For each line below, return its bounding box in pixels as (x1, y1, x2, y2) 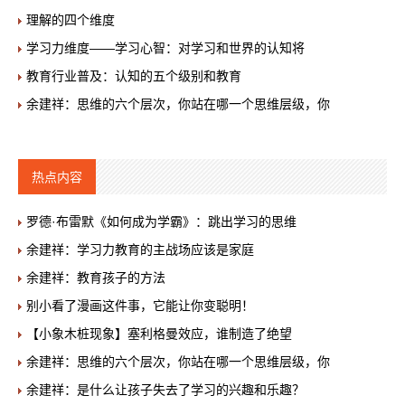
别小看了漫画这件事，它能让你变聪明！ (26, 298, 254, 313)
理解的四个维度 (26, 13, 115, 27)
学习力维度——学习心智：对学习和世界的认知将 (26, 41, 305, 55)
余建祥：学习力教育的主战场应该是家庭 (26, 242, 254, 257)
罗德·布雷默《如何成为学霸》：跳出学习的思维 (26, 214, 297, 229)
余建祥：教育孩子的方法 (26, 270, 165, 285)
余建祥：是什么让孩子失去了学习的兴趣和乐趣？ (26, 382, 305, 397)
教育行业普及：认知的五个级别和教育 (26, 69, 241, 83)
